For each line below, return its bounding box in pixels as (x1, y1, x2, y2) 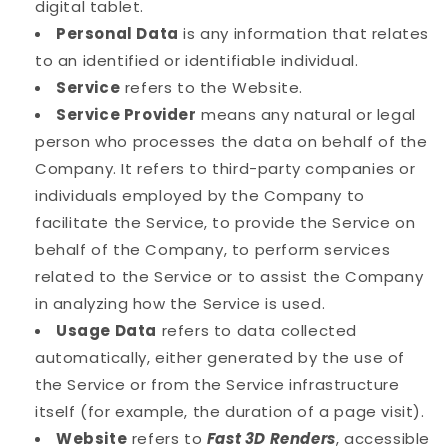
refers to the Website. (120, 77, 304, 99)
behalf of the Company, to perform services (35, 239, 391, 261)
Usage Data (56, 320, 157, 342)
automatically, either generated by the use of (35, 347, 406, 369)
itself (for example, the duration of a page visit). (35, 401, 425, 423)
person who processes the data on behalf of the (35, 131, 428, 153)
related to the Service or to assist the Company (35, 266, 424, 288)
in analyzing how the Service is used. (35, 293, 326, 315)
